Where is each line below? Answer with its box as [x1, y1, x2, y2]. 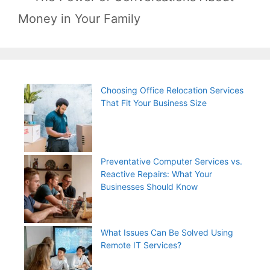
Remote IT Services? [101, 239, 181, 250]
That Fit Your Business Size [101, 97, 207, 108]
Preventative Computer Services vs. [101, 155, 242, 166]
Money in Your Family [18, 11, 140, 26]
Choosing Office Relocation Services [101, 84, 243, 95]
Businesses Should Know [101, 181, 198, 192]
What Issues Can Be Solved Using [101, 227, 233, 237]
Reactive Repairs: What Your [101, 168, 212, 179]
